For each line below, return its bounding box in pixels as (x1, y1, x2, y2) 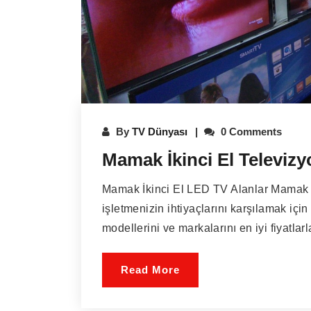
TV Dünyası (132, 125, 187, 137)
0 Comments (218, 125, 282, 137)
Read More (121, 263, 180, 276)
